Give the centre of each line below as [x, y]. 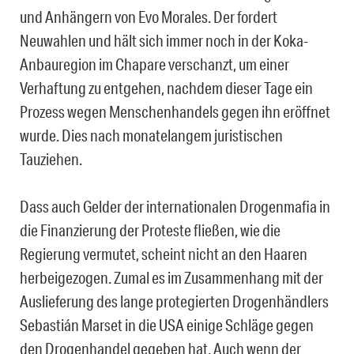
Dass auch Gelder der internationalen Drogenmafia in [175, 207]
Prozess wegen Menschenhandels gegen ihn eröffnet [175, 112]
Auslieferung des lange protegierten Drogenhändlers [174, 301]
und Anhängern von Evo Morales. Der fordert [149, 17]
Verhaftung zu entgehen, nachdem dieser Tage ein [166, 88]
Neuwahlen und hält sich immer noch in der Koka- [164, 41]
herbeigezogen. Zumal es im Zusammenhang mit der [171, 278]
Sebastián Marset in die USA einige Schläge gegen [167, 325]
